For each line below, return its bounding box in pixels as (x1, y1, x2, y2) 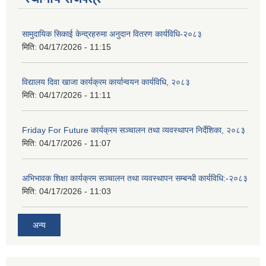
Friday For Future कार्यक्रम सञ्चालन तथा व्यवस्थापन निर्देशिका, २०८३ (22, 125, 245, 135)
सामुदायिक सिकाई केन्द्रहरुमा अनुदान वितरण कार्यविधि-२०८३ (22, 29, 202, 39)
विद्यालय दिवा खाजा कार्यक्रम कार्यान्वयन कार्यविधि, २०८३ (22, 77, 190, 87)
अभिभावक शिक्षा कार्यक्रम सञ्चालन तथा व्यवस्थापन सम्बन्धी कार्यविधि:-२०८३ (22, 173, 248, 183)
